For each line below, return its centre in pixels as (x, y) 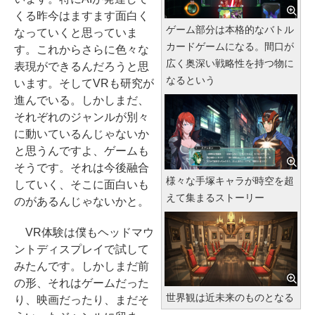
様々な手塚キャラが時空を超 (230, 180)
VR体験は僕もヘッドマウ (84, 232)
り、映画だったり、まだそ (82, 300)
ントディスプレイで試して (82, 249)
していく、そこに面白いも (82, 185)
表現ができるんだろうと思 (82, 66)
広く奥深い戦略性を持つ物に (230, 64)
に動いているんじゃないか (82, 134)
